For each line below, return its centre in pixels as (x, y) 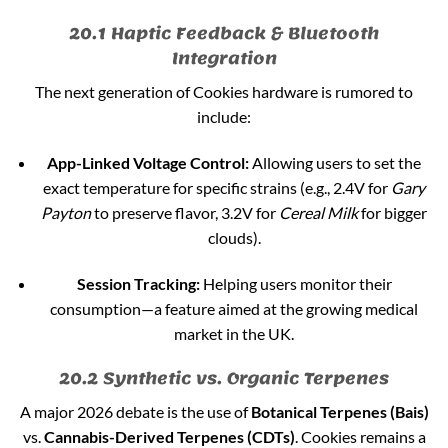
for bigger (393, 212)
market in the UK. (234, 333)
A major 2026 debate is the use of (135, 412)
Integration (224, 57)
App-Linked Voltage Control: (148, 162)
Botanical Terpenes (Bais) (339, 412)
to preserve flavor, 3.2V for (185, 212)
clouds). (234, 237)
